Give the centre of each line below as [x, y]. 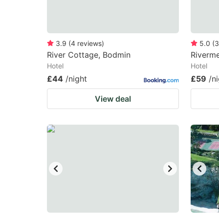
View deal [113, 99]
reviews [89, 43]
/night [76, 79]
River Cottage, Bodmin [89, 55]
